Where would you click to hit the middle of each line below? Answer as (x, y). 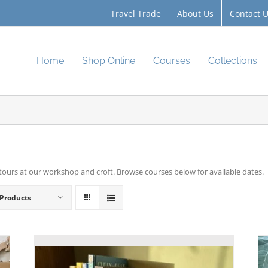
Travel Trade (136, 13)
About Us (195, 13)
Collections (233, 60)
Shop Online (109, 60)
